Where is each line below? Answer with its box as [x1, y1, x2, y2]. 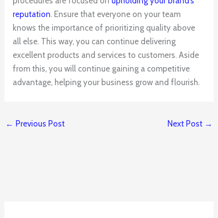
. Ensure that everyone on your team [51, 9, 181, 19]
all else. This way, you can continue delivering [13, 36, 176, 47]
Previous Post [14, 119, 65, 129]
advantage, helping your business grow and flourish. [13, 77, 200, 88]
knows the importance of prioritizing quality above [13, 23, 196, 33]
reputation [13, 9, 51, 19]
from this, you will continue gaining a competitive [13, 64, 190, 74]
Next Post [167, 119, 204, 129]
